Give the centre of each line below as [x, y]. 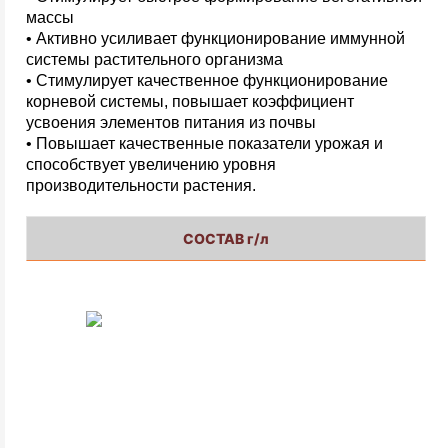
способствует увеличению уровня [151, 164]
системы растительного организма [154, 59]
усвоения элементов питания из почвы [171, 122]
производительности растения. [141, 185]
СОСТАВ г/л [226, 238]
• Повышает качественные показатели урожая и [204, 143]
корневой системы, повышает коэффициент [190, 101]
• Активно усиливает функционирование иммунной [215, 38]
